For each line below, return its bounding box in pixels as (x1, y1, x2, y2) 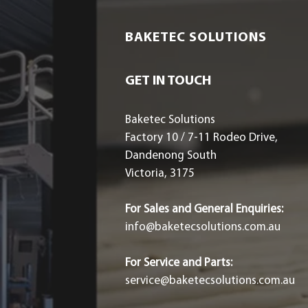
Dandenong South (125, 150, 217, 162)
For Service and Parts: (125, 257, 232, 269)
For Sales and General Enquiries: (125, 203, 283, 215)
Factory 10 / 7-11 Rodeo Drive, (125, 132, 278, 144)
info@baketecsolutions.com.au (125, 221, 280, 233)
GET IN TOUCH (125, 74, 211, 88)
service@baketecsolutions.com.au (125, 275, 295, 287)
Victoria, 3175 (125, 168, 195, 179)
